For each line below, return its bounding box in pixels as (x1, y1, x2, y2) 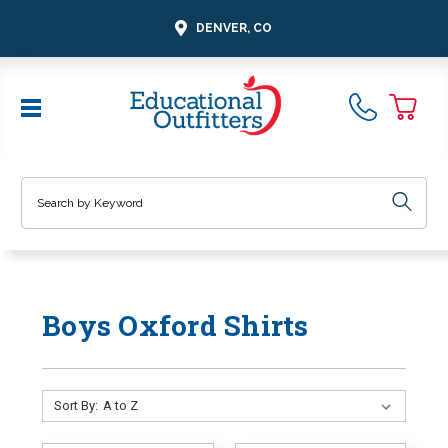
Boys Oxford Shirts (42, 306, 309, 344)
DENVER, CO (196, 20, 272, 35)
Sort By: (53, 397, 98, 413)
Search (21, 178, 65, 195)
